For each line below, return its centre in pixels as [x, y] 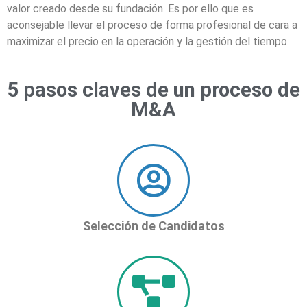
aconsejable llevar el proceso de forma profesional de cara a [152, 25]
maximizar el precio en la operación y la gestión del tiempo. [148, 41]
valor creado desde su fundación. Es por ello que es [130, 9]
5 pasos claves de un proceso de [153, 90]
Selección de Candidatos [153, 226]
